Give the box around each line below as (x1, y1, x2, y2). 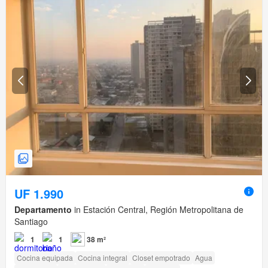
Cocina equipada (17, 252, 73, 263)
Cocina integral (78, 252, 127, 263)
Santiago (14, 215, 48, 228)
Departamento (14, 203, 72, 216)
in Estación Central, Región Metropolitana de (72, 203, 243, 216)
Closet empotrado (132, 252, 190, 263)
